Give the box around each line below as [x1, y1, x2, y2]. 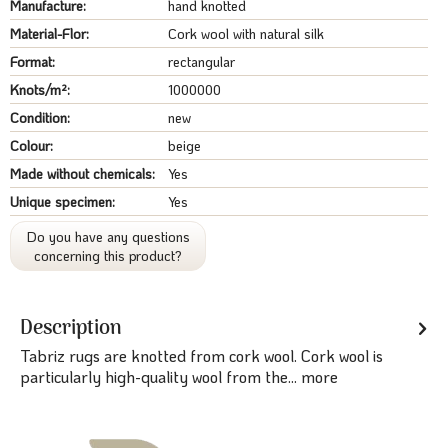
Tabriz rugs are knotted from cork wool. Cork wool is [20, 345, 383, 366]
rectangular [168, 52, 236, 71]
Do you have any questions [26, 227, 190, 246]
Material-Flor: [10, 24, 89, 43]
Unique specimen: [10, 192, 115, 211]
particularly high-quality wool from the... [20, 366, 297, 387]
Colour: [10, 136, 53, 155]
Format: [10, 52, 55, 71]
